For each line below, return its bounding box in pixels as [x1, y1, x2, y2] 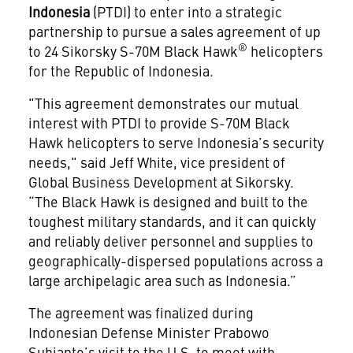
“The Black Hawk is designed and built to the [28, 191, 308, 211]
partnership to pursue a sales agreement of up [28, 20, 321, 41]
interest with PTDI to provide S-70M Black [28, 112, 290, 132]
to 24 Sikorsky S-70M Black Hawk [28, 40, 238, 61]
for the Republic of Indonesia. [28, 60, 214, 80]
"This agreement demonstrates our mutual [28, 92, 299, 113]
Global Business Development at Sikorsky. [28, 171, 294, 191]
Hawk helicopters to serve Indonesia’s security [28, 132, 324, 152]
